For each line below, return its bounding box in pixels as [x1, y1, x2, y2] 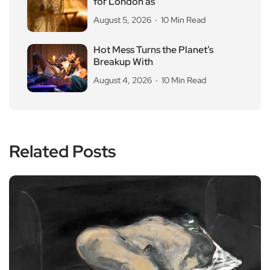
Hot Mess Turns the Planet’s [93, 43, 213, 56]
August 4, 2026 [93, 74, 152, 86]
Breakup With [93, 55, 153, 68]
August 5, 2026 [93, 14, 151, 25]
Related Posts [9, 139, 116, 163]
